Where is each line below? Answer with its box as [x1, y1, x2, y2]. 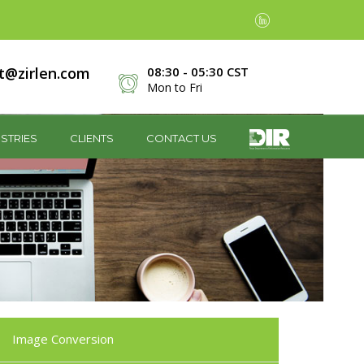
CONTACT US [146, 132, 217, 145]
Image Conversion [12, 331, 114, 347]
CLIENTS [70, 132, 114, 145]
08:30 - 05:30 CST [147, 63, 249, 80]
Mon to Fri [147, 80, 202, 95]
